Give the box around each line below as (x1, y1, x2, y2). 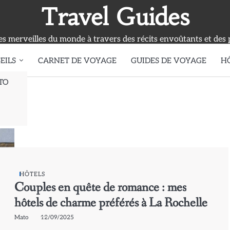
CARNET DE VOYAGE (38, 55, 117, 65)
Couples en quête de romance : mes (14, 179, 187, 196)
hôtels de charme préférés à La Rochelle (14, 194, 208, 212)
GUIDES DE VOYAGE (131, 55, 206, 65)
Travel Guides (41, 3, 189, 31)
